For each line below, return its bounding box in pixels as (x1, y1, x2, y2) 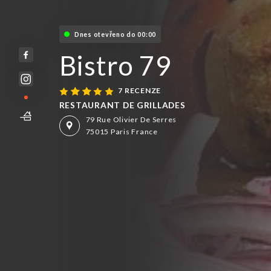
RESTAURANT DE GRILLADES (59, 100, 186, 111)
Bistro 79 (59, 50, 172, 82)
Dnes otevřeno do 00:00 (74, 30, 157, 38)
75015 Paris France (85, 126, 158, 136)
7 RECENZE (118, 86, 162, 96)
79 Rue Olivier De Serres (85, 114, 177, 124)
